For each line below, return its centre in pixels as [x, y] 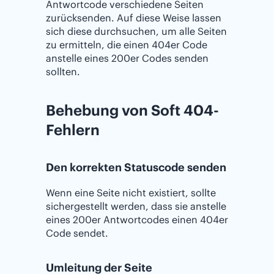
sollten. [63, 72]
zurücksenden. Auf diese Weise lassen [134, 18]
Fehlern [73, 130]
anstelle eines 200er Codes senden [127, 58]
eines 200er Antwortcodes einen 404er [137, 220]
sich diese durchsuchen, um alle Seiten [136, 31]
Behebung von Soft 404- [132, 110]
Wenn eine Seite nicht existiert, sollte [131, 193]
